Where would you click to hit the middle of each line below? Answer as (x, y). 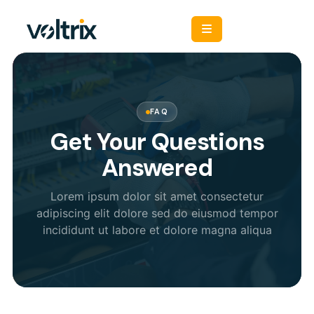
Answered (157, 168)
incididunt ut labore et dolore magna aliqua (157, 230)
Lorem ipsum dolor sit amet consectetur (157, 196)
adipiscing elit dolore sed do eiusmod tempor (157, 213)
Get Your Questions (157, 142)
